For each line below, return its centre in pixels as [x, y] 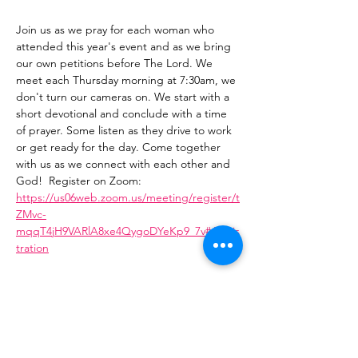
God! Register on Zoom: [80, 181]
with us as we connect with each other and [125, 164]
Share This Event [83, 296]
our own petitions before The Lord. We [116, 63]
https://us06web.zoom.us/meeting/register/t [128, 197]
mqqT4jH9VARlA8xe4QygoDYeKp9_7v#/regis [128, 231]
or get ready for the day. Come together [120, 147]
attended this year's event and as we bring [125, 46]
